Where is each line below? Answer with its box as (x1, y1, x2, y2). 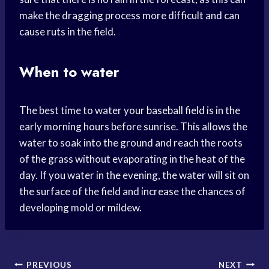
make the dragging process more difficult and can (19, 9, 240, 22)
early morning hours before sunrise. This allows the (19, 120, 247, 133)
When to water (19, 61, 119, 83)
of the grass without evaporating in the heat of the (19, 153, 245, 166)
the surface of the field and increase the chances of (19, 185, 246, 198)
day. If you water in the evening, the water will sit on (19, 169, 249, 182)
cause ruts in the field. (19, 25, 116, 38)
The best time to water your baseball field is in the (19, 104, 240, 117)
